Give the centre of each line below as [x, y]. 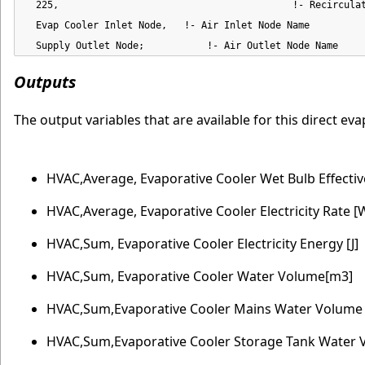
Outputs [45, 81]
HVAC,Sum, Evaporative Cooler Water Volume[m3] [200, 276]
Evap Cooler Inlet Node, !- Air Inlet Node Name [167, 25]
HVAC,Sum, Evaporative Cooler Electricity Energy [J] [202, 243]
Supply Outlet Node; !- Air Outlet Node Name [181, 45]
